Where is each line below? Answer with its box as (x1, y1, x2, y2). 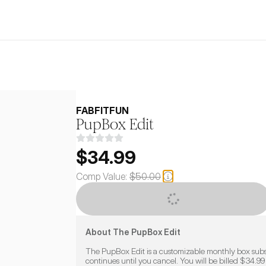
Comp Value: (76, 170, 127, 182)
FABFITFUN (76, 104, 129, 116)
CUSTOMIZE (139, 192, 207, 206)
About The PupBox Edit (85, 227, 180, 237)
